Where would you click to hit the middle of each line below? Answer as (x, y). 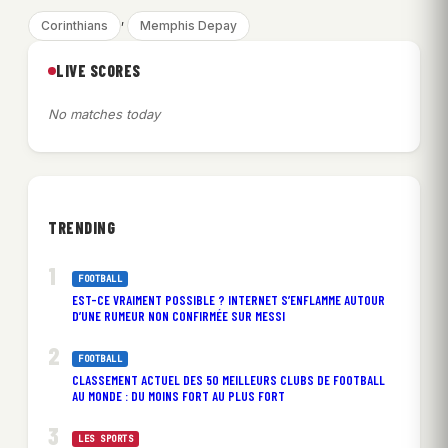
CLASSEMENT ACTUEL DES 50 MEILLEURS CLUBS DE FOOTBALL (228, 379)
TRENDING (81, 227)
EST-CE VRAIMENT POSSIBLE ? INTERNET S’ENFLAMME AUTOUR (228, 299)
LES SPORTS (105, 438)
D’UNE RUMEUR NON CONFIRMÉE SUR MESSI (178, 315)
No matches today (104, 114)
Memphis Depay (188, 26)
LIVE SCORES (98, 71)
